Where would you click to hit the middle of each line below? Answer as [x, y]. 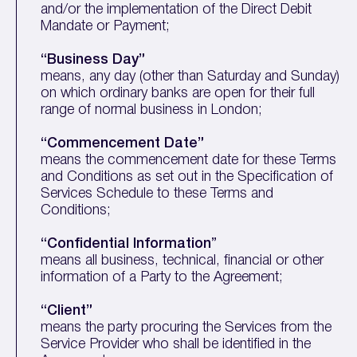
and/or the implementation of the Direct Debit [177, 10]
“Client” [67, 311]
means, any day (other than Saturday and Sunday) [190, 76]
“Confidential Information [126, 244]
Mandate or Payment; [106, 26]
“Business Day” [93, 60]
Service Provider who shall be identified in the [176, 344]
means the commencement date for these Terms [189, 160]
